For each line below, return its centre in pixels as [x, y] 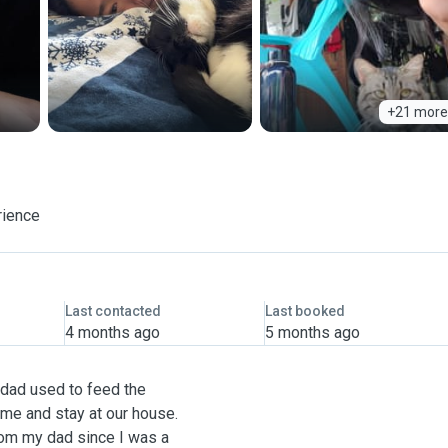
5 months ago [312, 332]
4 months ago [112, 332]
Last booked [304, 311]
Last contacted [112, 311]
